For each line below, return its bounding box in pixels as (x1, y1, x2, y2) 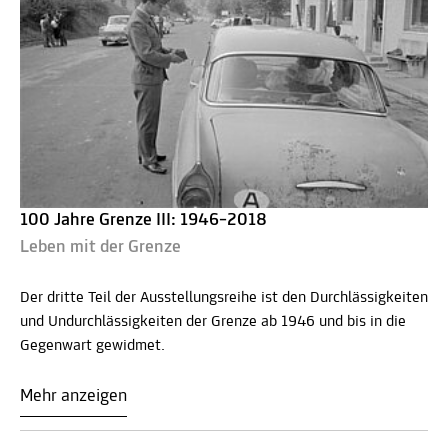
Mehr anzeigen (20, 387, 127, 407)
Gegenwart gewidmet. (20, 338, 165, 355)
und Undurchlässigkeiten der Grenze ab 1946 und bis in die (20, 314, 406, 331)
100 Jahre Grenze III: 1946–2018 (20, 211, 267, 231)
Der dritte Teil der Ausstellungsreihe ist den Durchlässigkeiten (20, 290, 428, 307)
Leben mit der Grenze (20, 238, 181, 258)
